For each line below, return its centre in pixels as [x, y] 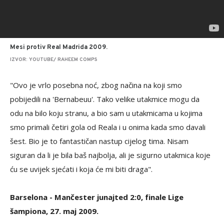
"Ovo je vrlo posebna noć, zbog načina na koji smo [96, 85]
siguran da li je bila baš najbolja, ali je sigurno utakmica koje [110, 155]
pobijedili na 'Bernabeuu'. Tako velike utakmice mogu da [105, 99]
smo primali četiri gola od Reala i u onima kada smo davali [108, 127]
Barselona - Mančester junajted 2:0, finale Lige [97, 197]
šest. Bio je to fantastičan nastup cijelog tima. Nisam [99, 141]
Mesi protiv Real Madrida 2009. [59, 47]
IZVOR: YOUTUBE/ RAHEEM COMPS [54, 60]
